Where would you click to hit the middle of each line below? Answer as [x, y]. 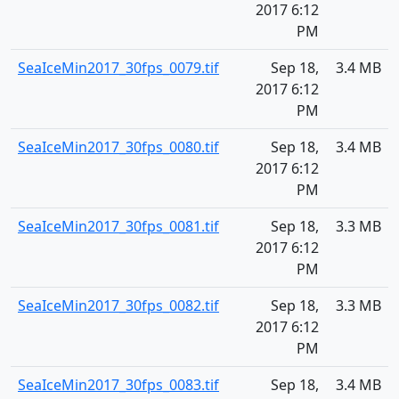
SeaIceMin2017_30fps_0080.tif [118, 147]
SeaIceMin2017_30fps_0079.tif [118, 68]
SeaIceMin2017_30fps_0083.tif [118, 385]
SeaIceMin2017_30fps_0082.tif [118, 305]
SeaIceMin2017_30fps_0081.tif [118, 226]
